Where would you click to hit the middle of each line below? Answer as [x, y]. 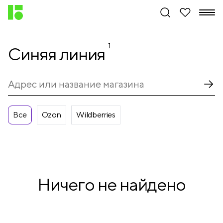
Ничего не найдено [111, 184]
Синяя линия [58, 54]
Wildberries [96, 115]
